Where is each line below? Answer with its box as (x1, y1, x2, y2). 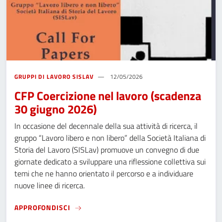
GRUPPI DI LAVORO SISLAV (14, 72, 94, 82)
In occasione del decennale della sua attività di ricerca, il (14, 120, 198, 132)
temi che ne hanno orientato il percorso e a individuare (14, 167, 193, 180)
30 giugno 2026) (14, 100, 97, 118)
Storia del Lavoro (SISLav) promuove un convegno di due (14, 144, 199, 156)
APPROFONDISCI (14, 202, 70, 213)
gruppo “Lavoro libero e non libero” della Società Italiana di (14, 132, 206, 144)
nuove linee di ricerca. (14, 179, 85, 192)
